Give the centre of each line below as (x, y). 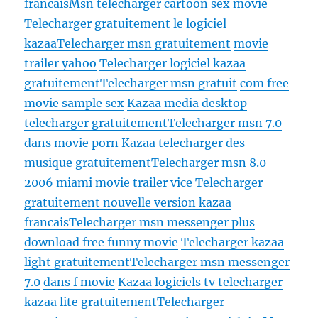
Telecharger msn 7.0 (225, 123)
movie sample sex (75, 103)
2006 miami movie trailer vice (109, 183)
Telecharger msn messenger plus (162, 223)
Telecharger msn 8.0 (209, 163)
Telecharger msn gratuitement (144, 44)
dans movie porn (72, 143)
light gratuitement (77, 262)
